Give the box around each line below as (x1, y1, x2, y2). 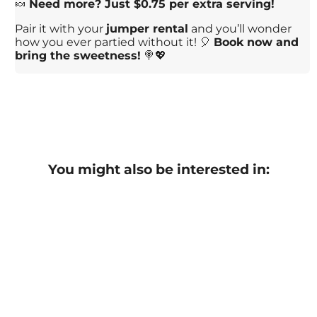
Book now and (214, 35, 299, 49)
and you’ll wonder (188, 21, 292, 35)
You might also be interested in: (47, 161, 270, 178)
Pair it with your (15, 21, 107, 35)
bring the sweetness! (15, 48, 142, 62)
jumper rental (106, 21, 189, 35)
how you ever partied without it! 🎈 (15, 35, 214, 49)
